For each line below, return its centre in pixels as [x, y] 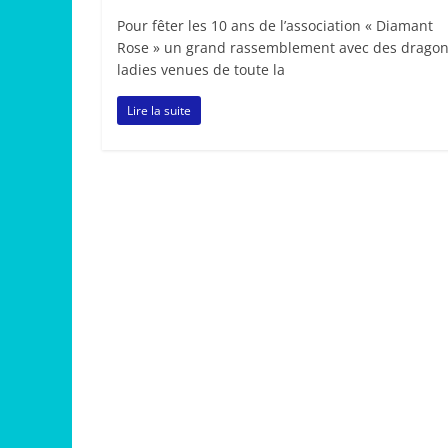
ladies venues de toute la [201, 70]
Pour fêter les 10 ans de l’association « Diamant [275, 26]
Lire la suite [159, 111]
